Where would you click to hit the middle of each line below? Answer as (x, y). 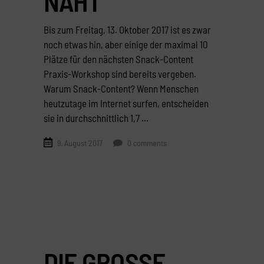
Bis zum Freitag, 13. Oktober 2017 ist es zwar (127, 29)
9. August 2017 (80, 143)
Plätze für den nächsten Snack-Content (118, 59)
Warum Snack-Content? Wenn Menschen (121, 88)
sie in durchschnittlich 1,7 (93, 118)
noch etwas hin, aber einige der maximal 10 (126, 44)
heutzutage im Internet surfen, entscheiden (126, 103)
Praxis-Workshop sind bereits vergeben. (120, 73)
